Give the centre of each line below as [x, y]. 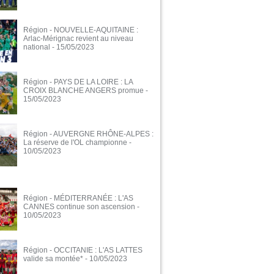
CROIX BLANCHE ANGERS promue [83, 91]
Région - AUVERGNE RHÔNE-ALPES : [88, 134]
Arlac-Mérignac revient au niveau [78, 39]
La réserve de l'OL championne [75, 143]
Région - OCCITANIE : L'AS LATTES [83, 250]
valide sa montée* [53, 259]
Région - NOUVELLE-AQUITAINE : [81, 30]
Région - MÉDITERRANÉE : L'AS [78, 198]
